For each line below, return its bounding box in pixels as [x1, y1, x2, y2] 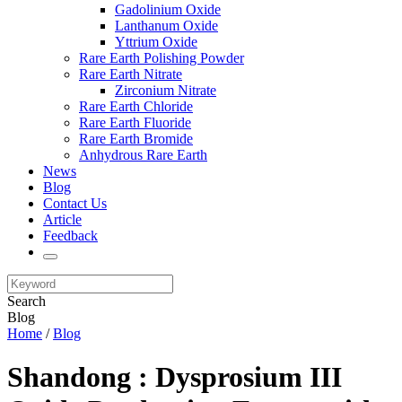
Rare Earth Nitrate [79, 66, 182, 82]
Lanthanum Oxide [115, 18, 218, 33]
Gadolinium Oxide [115, 2, 221, 17]
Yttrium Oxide [115, 34, 197, 49]
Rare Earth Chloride [79, 99, 193, 114]
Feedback [43, 228, 98, 243]
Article [43, 212, 82, 227]
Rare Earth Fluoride [79, 115, 191, 130]
